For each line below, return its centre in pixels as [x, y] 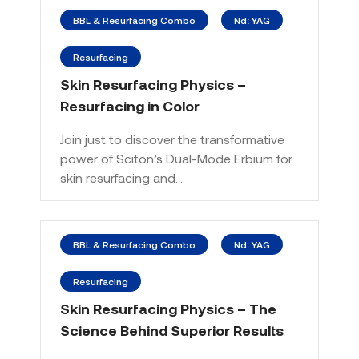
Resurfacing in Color [130, 106]
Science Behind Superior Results [172, 330]
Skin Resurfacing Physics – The [168, 309]
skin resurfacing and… [121, 177]
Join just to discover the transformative [172, 139]
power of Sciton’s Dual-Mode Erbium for [176, 158]
